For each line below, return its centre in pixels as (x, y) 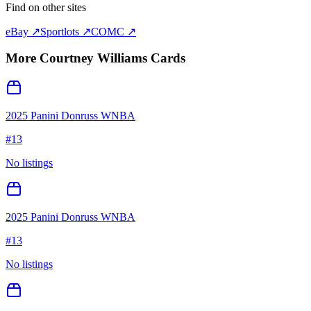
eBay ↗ (23, 31)
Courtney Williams (93, 58)
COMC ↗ (114, 31)
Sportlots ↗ (66, 31)
